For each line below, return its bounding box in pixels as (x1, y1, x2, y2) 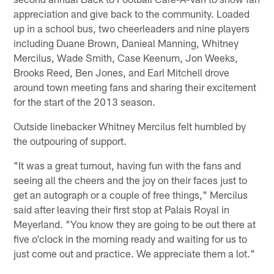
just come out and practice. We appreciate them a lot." (13, 246, 256, 259)
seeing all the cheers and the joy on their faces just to (13, 173, 248, 186)
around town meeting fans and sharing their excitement (13, 80, 257, 93)
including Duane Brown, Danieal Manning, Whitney (13, 36, 239, 49)
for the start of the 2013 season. (13, 95, 156, 108)
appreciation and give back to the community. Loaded (13, 7, 250, 20)
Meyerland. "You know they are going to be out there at (13, 217, 256, 230)
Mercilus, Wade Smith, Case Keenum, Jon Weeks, (13, 51, 239, 64)
